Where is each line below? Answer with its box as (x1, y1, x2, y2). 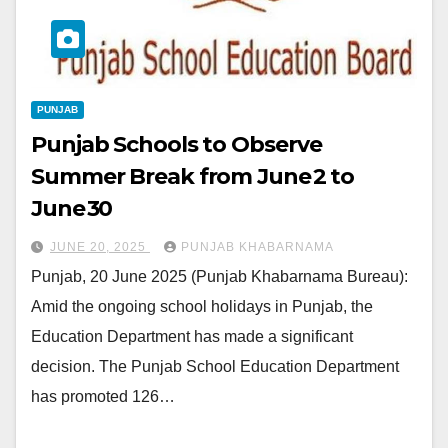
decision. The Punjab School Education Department (31, 357, 399, 375)
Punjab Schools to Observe (31, 130, 322, 158)
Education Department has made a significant (31, 327, 353, 345)
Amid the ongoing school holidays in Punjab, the (31, 297, 373, 315)
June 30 (31, 194, 113, 222)
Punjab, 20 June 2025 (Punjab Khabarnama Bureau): (31, 267, 408, 285)
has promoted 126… (31, 387, 175, 405)
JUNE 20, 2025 (50, 239, 150, 254)
